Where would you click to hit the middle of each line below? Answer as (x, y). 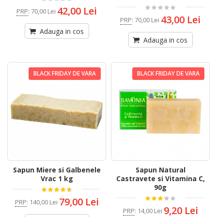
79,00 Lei (79, 202)
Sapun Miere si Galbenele (57, 170)
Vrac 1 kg (57, 179)
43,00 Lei (181, 20)
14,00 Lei (150, 210)
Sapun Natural (160, 170)
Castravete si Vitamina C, (160, 179)
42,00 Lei (77, 11)
